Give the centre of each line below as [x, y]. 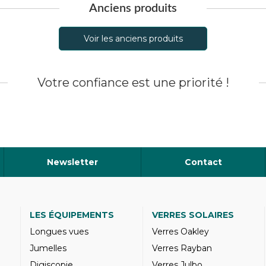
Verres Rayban [182, 248]
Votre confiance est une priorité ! [133, 83]
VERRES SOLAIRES [193, 215]
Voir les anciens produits [133, 39]
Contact [203, 162]
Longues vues [59, 232]
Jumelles [48, 248]
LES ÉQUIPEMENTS [72, 215]
